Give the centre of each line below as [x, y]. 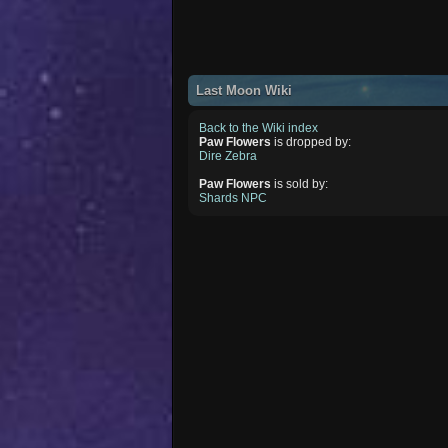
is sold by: [300, 183]
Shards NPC [233, 197]
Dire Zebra [228, 155]
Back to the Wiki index [259, 127]
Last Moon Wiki [244, 90]
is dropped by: [311, 141]
